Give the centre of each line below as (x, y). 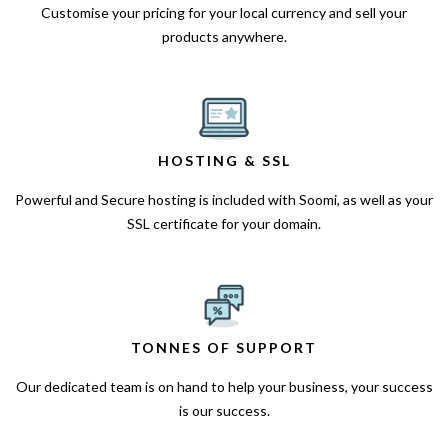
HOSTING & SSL (224, 161)
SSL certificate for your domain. (224, 224)
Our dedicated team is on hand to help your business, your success (224, 387)
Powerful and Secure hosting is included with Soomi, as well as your (224, 200)
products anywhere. (224, 37)
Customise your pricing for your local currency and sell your (224, 13)
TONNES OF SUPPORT (224, 348)
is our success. (224, 411)
